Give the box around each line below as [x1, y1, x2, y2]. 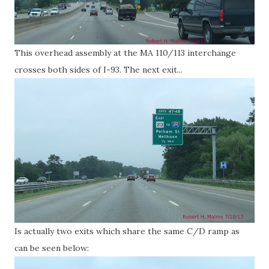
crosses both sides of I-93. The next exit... [14, 64, 183, 75]
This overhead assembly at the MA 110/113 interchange [14, 47, 236, 58]
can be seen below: [14, 243, 89, 253]
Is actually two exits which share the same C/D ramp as [14, 226, 240, 237]
